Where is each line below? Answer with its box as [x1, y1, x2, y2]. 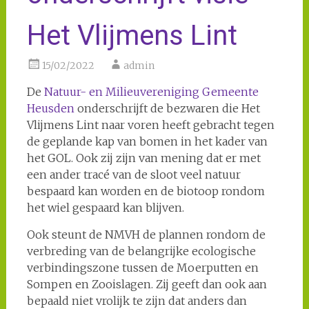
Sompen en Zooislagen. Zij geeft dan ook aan [26, 277, 267, 291]
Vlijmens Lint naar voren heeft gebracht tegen [26, 118, 275, 132]
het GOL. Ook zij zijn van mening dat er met [26, 151, 261, 165]
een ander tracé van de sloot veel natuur [26, 168, 241, 181]
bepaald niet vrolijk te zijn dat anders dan [26, 294, 247, 308]
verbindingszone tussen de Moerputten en [26, 261, 259, 275]
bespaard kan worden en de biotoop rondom [26, 184, 265, 198]
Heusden [26, 101, 74, 115]
